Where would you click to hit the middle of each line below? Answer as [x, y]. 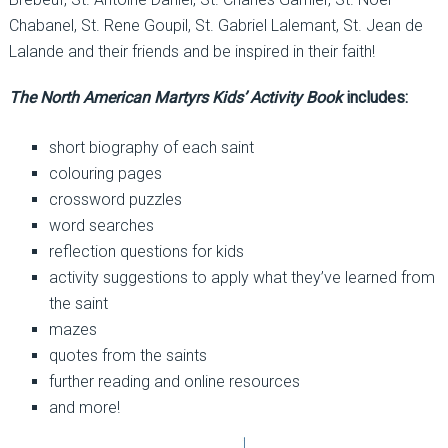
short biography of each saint [151, 148]
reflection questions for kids [146, 252]
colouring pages [105, 174]
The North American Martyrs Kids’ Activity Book [175, 98]
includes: [374, 98]
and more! [84, 408]
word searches [101, 226]
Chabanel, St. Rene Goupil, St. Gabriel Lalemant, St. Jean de [215, 26]
